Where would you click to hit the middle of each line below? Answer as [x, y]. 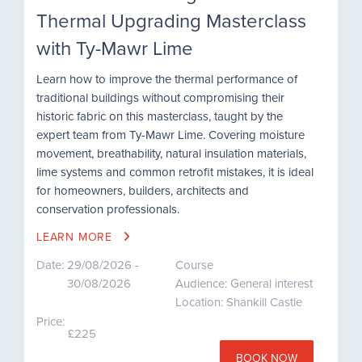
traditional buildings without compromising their [160, 97]
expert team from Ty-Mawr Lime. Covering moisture [170, 135]
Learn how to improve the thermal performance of [167, 79]
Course [194, 265]
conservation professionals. [108, 209]
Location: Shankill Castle [238, 302]
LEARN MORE [76, 237]
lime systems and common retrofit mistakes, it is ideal [175, 172]
